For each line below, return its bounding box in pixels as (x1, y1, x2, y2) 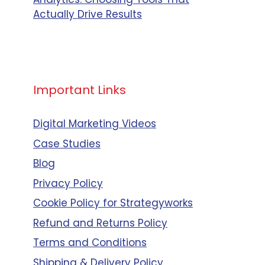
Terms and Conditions (33, 235, 147, 250)
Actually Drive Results (33, 7, 142, 21)
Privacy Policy (33, 176, 103, 190)
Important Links (33, 82, 126, 98)
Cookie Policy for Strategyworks (33, 196, 193, 210)
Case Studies (33, 136, 101, 151)
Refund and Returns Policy (33, 215, 167, 230)
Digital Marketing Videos (33, 117, 156, 131)
